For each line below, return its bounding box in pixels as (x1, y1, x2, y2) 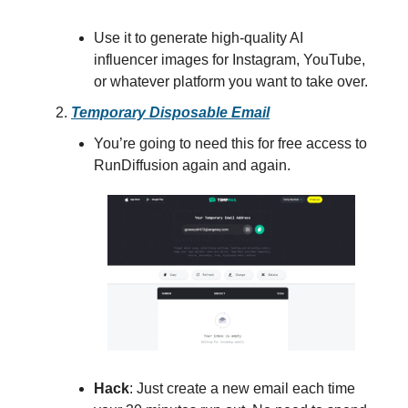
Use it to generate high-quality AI (94, 29, 303, 46)
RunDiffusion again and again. (94, 157, 291, 173)
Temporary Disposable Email (71, 104, 270, 120)
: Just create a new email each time (129, 381, 355, 397)
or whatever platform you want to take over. (94, 73, 368, 89)
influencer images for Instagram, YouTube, (94, 51, 365, 67)
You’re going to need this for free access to (94, 135, 367, 151)
